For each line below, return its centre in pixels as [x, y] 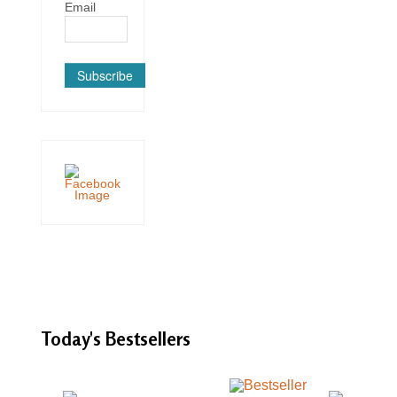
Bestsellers [148, 339]
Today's [73, 339]
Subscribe [105, 75]
